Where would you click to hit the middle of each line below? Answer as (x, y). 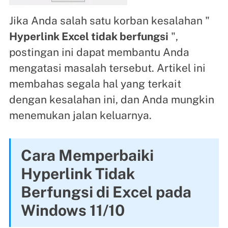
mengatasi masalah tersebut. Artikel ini (107, 68)
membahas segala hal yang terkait (95, 83)
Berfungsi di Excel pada (106, 192)
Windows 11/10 (73, 210)
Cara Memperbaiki (87, 155)
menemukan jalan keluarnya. (80, 115)
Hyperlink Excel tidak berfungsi (89, 36)
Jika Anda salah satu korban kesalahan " (109, 20)
